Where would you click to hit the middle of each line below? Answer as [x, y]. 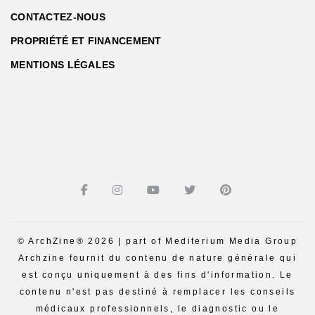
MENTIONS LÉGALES [63, 64]
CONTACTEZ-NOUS [58, 17]
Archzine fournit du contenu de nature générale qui [157, 258]
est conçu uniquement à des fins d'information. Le [157, 275]
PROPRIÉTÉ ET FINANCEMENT [86, 40]
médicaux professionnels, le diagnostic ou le [157, 308]
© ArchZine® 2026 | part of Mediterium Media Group [157, 241]
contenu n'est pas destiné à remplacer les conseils [157, 291]
